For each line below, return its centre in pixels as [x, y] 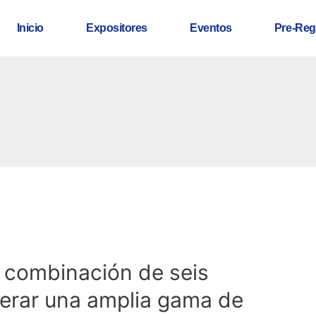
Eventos [211, 28]
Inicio [30, 28]
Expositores [117, 28]
